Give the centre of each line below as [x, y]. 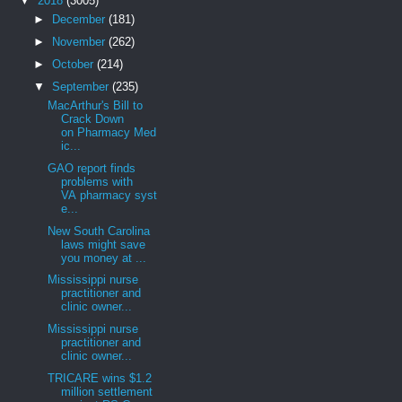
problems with [97, 181]
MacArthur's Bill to [96, 106]
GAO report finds [92, 168]
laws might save [104, 244]
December [80, 20]
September [82, 86]
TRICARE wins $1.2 [100, 378]
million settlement [107, 391]
